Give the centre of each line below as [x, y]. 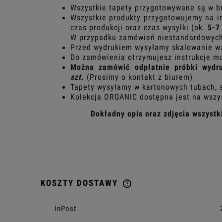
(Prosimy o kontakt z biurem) [139, 77]
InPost [65, 208]
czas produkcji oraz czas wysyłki [131, 27]
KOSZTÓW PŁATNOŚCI [164, 215]
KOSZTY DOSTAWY [81, 183]
